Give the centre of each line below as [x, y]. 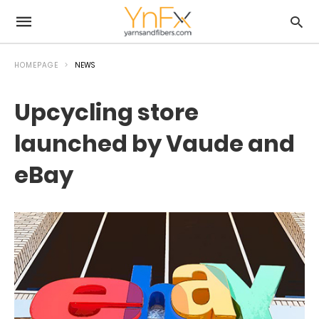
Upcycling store [106, 112]
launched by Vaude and [155, 143]
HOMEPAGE [36, 65]
